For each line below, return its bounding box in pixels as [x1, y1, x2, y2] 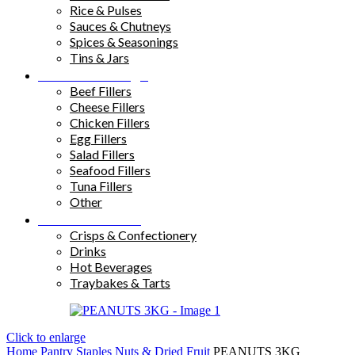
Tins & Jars [70, 50, 129, 66]
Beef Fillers [70, 83, 132, 99]
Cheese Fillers [70, 99, 145, 115]
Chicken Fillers [70, 115, 150, 131]
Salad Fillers [70, 147, 135, 162]
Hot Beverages [70, 259, 152, 275]
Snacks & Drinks [38, 210, 141, 228]
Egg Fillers [70, 131, 127, 147]
